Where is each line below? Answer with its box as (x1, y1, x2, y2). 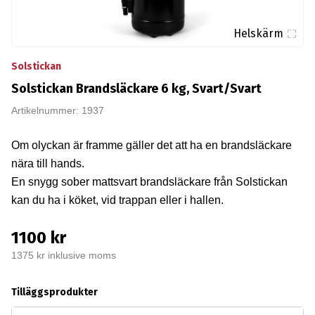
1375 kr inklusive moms (11, 250, 116, 262)
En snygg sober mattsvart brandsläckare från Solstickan (11, 175, 288, 188)
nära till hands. (11, 157, 84, 170)
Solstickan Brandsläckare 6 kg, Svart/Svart (11, 81, 262, 97)
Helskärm (233, 26, 283, 40)
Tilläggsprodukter (11, 286, 98, 299)
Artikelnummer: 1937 (11, 105, 104, 117)
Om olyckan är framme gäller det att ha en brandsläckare (11, 139, 292, 152)
